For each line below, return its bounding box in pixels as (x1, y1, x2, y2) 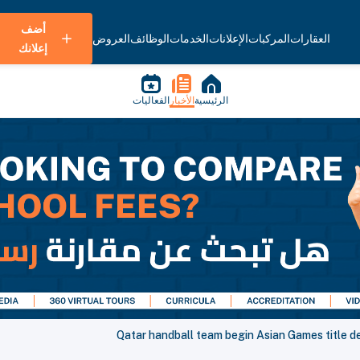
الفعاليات (132, 95, 170, 106)
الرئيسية (194, 95, 228, 106)
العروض (92, 32, 130, 45)
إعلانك (18, 42, 47, 55)
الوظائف (130, 32, 170, 45)
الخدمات (170, 32, 209, 45)
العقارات (290, 32, 330, 45)
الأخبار (169, 95, 194, 106)
